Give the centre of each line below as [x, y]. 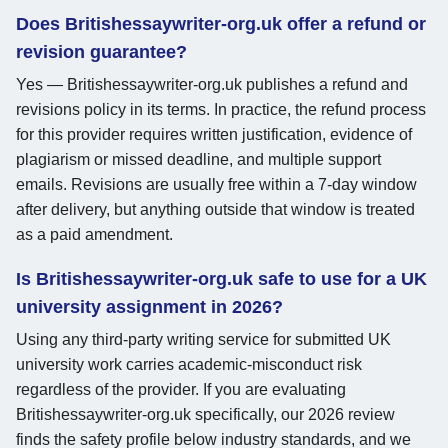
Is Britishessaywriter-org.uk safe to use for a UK [221, 278]
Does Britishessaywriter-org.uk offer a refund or [221, 23]
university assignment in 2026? [149, 306]
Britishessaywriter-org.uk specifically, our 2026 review [205, 414]
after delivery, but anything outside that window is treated [215, 209]
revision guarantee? [101, 51]
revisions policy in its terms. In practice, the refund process [221, 109]
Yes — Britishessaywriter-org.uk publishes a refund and [212, 84]
